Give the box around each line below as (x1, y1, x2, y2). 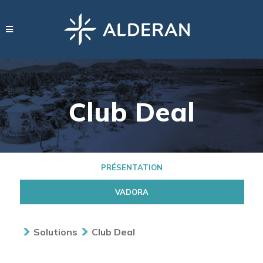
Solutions (33, 226, 77, 238)
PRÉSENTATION (101, 163, 163, 172)
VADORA (115, 187, 149, 197)
